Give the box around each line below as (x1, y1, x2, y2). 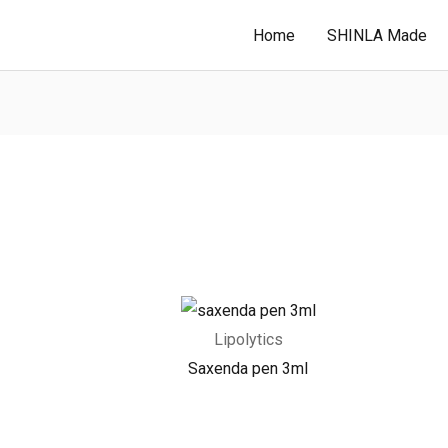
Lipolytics (213, 329, 283, 349)
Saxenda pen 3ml (188, 358, 308, 378)
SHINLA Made (326, 25, 427, 45)
